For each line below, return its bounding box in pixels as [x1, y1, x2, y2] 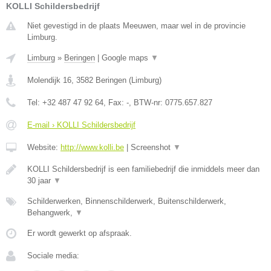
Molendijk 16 [27, 76, 71, 85]
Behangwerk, [27, 208, 75, 218]
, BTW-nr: [129, 98, 165, 108]
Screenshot [131, 143, 173, 152]
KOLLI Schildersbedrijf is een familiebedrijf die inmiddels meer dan [27, 165, 260, 174]
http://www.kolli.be [60, 143, 124, 152]
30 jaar [27, 176, 53, 186]
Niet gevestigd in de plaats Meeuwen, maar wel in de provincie [27, 21, 246, 31]
